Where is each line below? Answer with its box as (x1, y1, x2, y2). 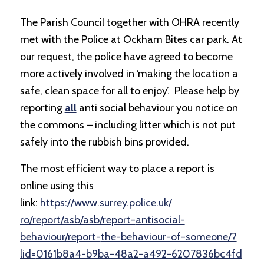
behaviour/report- (19, 230, 101, 243)
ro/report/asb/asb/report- (19, 213, 136, 226)
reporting (19, 101, 65, 115)
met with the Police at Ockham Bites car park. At (19, 33, 242, 47)
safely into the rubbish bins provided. (19, 136, 189, 149)
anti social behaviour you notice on (76, 101, 238, 115)
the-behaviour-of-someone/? (100, 230, 237, 243)
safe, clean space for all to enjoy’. (19, 84, 172, 98)
